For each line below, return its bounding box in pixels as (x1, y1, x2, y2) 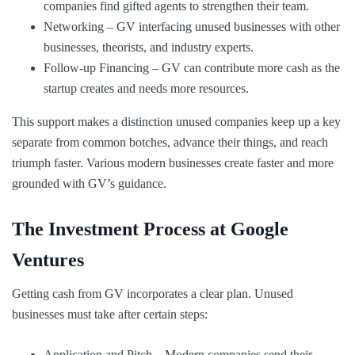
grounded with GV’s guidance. (12, 176, 166, 190)
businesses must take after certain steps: (12, 307, 208, 321)
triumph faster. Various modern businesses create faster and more (12, 155, 334, 170)
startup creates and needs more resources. (44, 81, 249, 95)
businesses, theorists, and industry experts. (44, 40, 254, 54)
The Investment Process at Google (12, 218, 288, 239)
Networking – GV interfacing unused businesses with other (44, 19, 340, 33)
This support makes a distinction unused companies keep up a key (12, 114, 341, 128)
